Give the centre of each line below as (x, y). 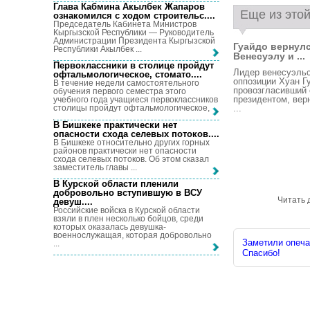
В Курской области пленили (116, 183)
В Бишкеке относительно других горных (131, 142)
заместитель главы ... (95, 167)
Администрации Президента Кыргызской (134, 40)
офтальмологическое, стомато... (126, 75)
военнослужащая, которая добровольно (133, 235)
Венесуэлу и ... (269, 56)
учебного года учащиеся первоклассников (136, 100)
